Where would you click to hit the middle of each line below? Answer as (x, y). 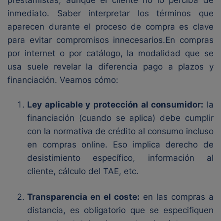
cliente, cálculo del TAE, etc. (83, 171)
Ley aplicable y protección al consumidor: (115, 105)
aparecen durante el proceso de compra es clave (110, 27)
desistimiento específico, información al (120, 158)
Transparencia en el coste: (83, 197)
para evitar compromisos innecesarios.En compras (110, 40)
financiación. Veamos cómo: (63, 80)
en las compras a (177, 197)
